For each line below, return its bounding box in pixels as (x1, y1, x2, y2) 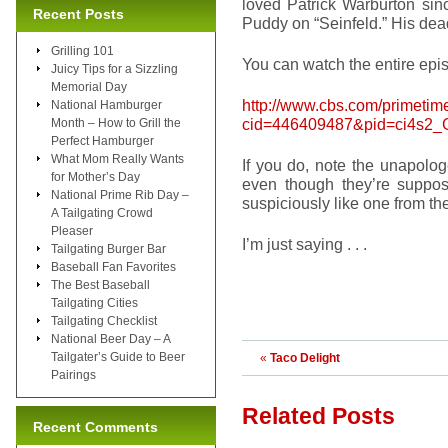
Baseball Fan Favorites (51, 259, 176, 274)
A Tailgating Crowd (51, 205, 153, 220)
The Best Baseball (51, 277, 150, 292)
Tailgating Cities (51, 295, 138, 310)
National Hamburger (51, 97, 162, 112)
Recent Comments (33, 418, 158, 435)
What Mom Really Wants (51, 151, 184, 166)
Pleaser (51, 223, 93, 238)
